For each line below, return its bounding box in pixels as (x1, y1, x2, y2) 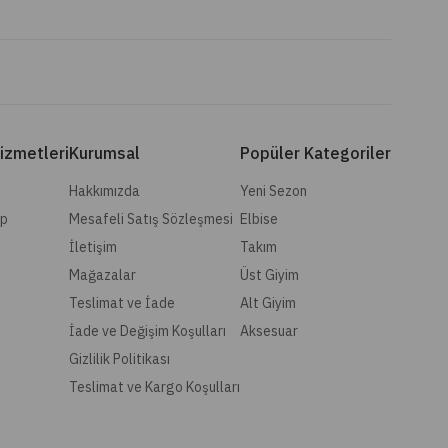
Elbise (240, 209, 278, 228)
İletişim (69, 237, 117, 256)
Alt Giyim (240, 293, 296, 312)
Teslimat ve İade (69, 293, 175, 312)
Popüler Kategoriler (240, 142, 391, 163)
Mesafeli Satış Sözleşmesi (69, 209, 233, 228)
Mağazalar (69, 265, 136, 284)
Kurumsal (69, 142, 140, 163)
